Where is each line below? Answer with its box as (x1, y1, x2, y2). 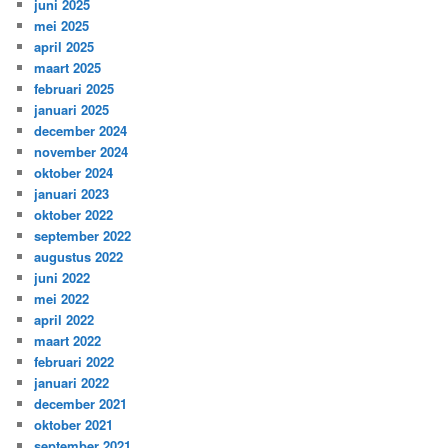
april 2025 (34, 36, 95, 56)
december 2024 (34, 120, 128, 140)
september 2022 (34, 225, 132, 245)
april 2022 (34, 309, 95, 329)
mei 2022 (34, 288, 90, 308)
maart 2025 (34, 57, 102, 77)
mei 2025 (34, 15, 90, 35)
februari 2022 (34, 351, 115, 371)
